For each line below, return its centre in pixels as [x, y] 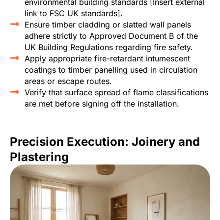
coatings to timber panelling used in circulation [111, 70]
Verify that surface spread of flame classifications [116, 93]
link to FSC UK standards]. [74, 14]
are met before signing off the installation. [102, 104]
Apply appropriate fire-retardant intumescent [107, 59]
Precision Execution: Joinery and [105, 142]
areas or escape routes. [68, 81]
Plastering [39, 157]
